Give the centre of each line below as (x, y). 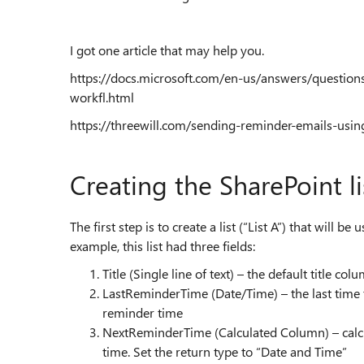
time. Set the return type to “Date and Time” (225, 351)
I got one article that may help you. (167, 50)
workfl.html (102, 97)
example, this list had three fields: (162, 246)
